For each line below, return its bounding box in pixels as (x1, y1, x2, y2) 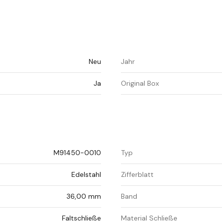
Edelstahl (71, 170, 101, 179)
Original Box (121, 79, 159, 88)
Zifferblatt (121, 170, 154, 179)
